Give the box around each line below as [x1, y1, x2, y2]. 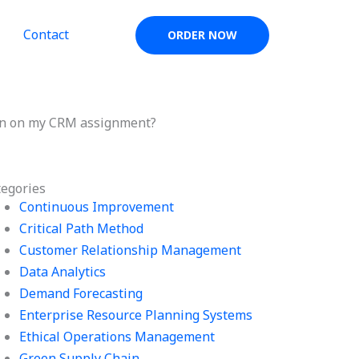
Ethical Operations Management [19, 328, 216, 345]
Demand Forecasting [19, 284, 143, 302]
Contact [22, 26, 69, 43]
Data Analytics [19, 263, 107, 280]
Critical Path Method [19, 220, 144, 237]
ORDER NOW [167, 27, 237, 42]
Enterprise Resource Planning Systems [19, 306, 253, 324]
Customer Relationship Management [19, 241, 242, 259]
